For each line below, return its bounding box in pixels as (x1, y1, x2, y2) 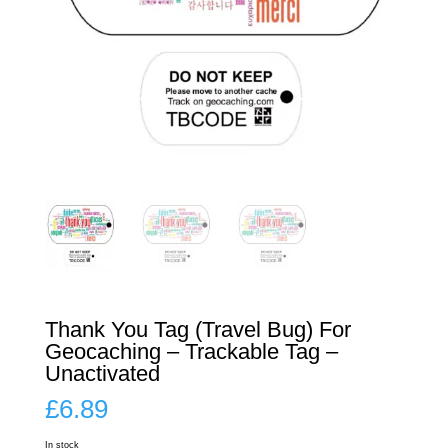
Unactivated (44, 360, 160, 386)
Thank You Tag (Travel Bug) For (44, 316, 351, 342)
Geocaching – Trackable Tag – (44, 338, 338, 364)
